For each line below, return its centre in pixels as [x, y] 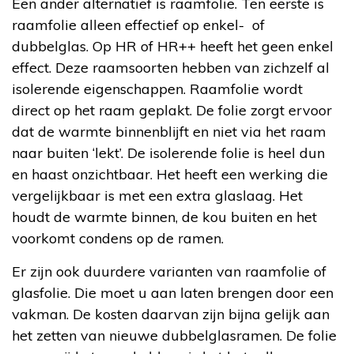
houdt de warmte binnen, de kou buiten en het [164, 217]
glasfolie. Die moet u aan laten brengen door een [173, 292]
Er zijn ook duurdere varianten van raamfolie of [169, 271]
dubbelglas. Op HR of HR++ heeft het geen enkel [173, 46]
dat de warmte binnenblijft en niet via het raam [169, 131]
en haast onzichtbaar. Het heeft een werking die [170, 174]
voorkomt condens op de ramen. [118, 238]
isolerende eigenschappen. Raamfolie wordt [157, 88]
